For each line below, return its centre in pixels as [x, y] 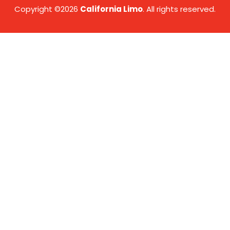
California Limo [111, 9]
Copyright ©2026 [47, 9]
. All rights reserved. [179, 9]
